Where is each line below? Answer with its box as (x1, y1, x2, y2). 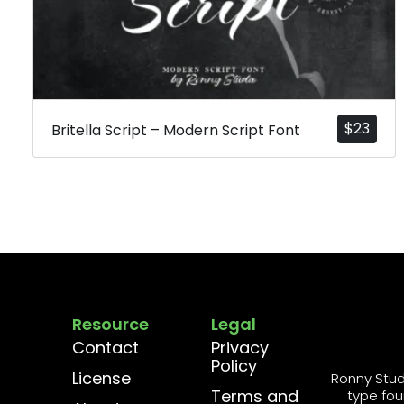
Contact (72, 336, 139, 360)
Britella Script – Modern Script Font (51, 120, 300, 142)
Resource (72, 313, 149, 336)
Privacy (210, 336, 269, 360)
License (72, 367, 131, 390)
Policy (210, 354, 257, 378)
